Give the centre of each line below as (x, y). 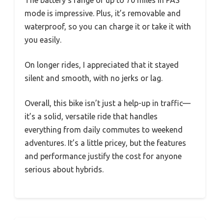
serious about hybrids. (64, 169)
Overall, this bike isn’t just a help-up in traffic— (108, 103)
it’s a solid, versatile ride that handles (91, 116)
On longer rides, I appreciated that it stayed (102, 65)
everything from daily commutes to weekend (104, 129)
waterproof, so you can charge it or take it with (108, 26)
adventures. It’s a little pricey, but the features (105, 143)
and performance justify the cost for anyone (103, 156)
